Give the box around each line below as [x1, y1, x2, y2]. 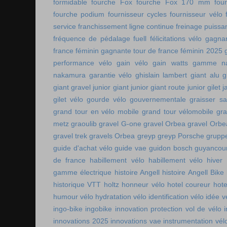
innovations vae [110, 217, 161, 225]
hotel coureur [167, 180, 211, 189]
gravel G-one [99, 120, 141, 128]
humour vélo [53, 193, 94, 201]
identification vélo [148, 193, 204, 201]
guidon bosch [148, 144, 193, 153]
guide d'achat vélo [53, 144, 112, 153]
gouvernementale [130, 95, 186, 104]
